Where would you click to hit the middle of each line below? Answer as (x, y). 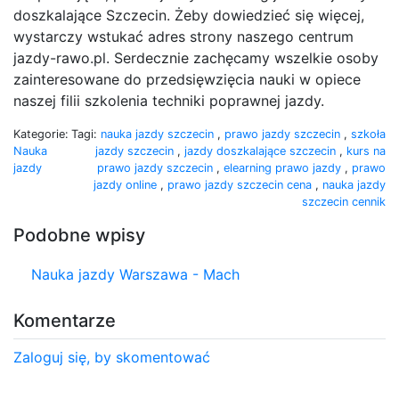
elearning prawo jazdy (284, 167)
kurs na (366, 151)
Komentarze (65, 320)
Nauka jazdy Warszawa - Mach (135, 274)
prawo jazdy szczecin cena (241, 184)
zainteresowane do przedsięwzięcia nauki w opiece (187, 79)
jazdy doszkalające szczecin (262, 151)
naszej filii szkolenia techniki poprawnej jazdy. (169, 100)
